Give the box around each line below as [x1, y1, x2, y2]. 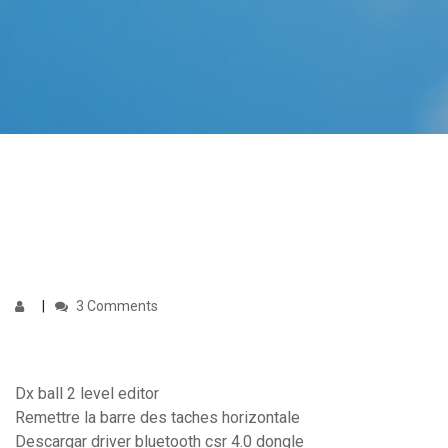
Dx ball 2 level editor [15, 384, 159, 404]
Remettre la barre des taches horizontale [15, 408, 300, 428]
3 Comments [73, 298, 158, 315]
